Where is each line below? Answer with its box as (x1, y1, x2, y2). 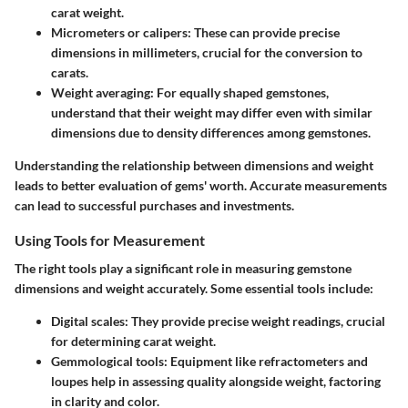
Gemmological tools (51, 353, 164, 370)
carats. (51, 65, 88, 81)
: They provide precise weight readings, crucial (125, 313, 385, 330)
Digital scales (51, 313, 125, 330)
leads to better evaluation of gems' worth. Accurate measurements (15, 178, 387, 194)
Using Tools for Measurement (15, 231, 205, 250)
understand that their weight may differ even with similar (51, 105, 372, 121)
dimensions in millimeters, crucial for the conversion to (51, 45, 362, 61)
